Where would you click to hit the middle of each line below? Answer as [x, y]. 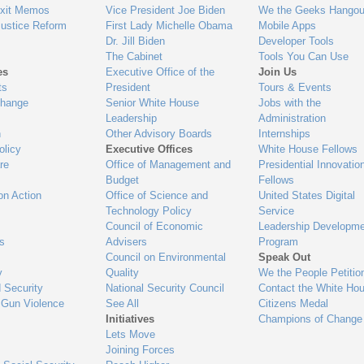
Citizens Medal [293, 304]
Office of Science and [157, 196]
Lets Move [131, 335]
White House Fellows [308, 149]
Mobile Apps [287, 26]
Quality [123, 273]
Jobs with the [289, 103]
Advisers [127, 242]
